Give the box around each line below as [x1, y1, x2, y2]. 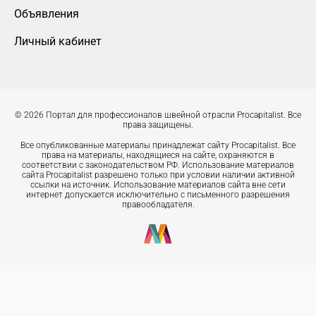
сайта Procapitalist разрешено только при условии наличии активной [21, 170, 295, 181]
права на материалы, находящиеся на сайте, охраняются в [42, 150, 274, 161]
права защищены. [123, 120, 193, 130]
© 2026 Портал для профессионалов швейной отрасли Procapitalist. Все [15, 110, 301, 121]
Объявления [14, 7, 79, 21]
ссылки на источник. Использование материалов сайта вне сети [30, 180, 286, 190]
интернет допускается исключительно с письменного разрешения [26, 190, 290, 200]
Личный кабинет [14, 35, 102, 49]
